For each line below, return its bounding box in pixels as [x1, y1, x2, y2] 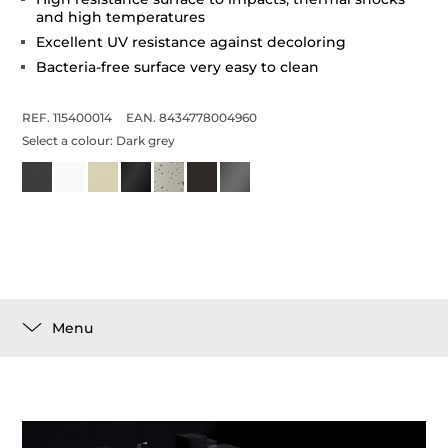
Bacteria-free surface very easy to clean [36, 58, 320, 77]
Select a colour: [22, 133, 117, 149]
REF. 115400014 [22, 110, 113, 126]
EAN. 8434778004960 [126, 110, 258, 126]
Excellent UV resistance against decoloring [36, 33, 347, 52]
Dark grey [116, 133, 176, 149]
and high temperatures [36, 8, 206, 27]
